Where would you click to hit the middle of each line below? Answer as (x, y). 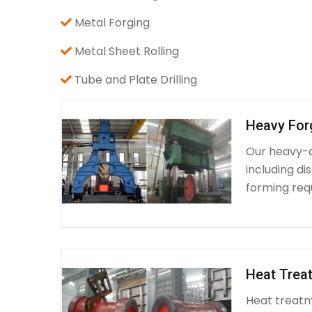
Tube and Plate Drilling (136, 80)
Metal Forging (112, 23)
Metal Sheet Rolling (127, 51)
